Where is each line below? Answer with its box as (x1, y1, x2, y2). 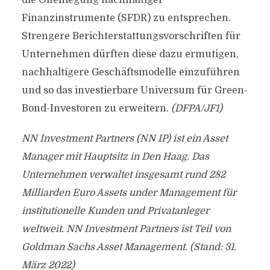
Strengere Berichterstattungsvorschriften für (21, 31, 240, 42)
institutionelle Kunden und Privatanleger (21, 206, 209, 216)
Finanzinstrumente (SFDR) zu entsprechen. (21, 13, 231, 24)
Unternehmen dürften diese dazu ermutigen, (21, 49, 239, 60)
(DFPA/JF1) (171, 103, 222, 114)
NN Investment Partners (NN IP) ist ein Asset (21, 133, 228, 144)
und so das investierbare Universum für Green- (21, 85, 248, 96)
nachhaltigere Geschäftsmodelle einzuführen (21, 67, 240, 78)
